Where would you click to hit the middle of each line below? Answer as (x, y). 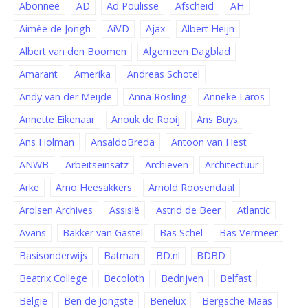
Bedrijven (182, 278)
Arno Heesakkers (94, 188)
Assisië (124, 210)
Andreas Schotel (164, 74)
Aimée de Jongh (55, 29)
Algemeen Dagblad (187, 52)
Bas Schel (181, 233)
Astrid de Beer (188, 210)
